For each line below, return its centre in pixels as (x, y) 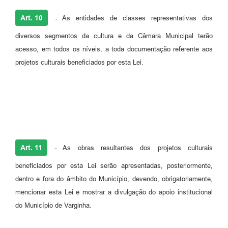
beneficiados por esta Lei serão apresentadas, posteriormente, (114, 165)
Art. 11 (31, 147)
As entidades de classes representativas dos (135, 18)
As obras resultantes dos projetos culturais (135, 148)
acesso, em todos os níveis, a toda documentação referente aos (114, 49)
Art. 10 (32, 18)
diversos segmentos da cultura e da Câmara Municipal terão (114, 36)
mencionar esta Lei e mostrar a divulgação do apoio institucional (114, 192)
